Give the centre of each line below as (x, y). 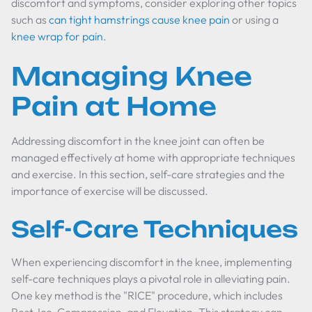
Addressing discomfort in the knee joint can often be (138, 141)
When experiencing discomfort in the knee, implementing (151, 262)
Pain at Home (114, 106)
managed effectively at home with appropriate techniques (153, 157)
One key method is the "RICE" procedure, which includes (147, 295)
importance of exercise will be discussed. (110, 191)
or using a (254, 19)
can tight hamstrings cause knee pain (139, 19)
